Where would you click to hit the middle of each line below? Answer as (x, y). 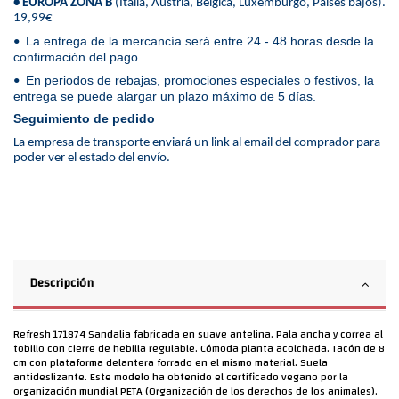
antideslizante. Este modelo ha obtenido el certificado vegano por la (181, 376)
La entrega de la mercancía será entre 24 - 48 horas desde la (198, 41)
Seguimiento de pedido (84, 119)
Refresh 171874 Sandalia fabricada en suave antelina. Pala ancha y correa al (198, 334)
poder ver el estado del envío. (92, 158)
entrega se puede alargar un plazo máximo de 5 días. (168, 96)
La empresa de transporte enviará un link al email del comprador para (197, 142)
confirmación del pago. (77, 57)
